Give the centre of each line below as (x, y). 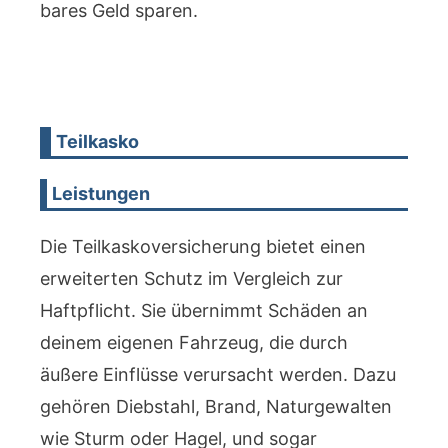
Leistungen (101, 193)
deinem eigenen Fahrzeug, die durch (194, 342)
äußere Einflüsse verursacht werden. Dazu (218, 374)
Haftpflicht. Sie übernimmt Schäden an (204, 310)
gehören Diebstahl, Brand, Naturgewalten (216, 406)
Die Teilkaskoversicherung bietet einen (203, 246)
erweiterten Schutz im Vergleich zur (191, 278)
